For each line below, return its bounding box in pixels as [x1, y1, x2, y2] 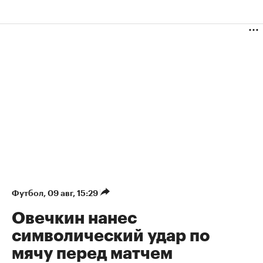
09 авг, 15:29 [48, 189, 100, 198]
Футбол [12, 189, 43, 198]
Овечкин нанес [12, 210, 137, 227]
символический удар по [12, 228, 210, 245]
